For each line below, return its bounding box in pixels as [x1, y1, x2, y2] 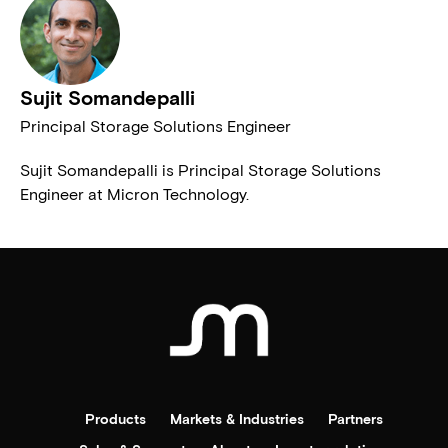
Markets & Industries [170, 409, 304, 427]
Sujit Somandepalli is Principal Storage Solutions [20, 160, 381, 180]
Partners [328, 409, 383, 427]
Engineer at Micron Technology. [20, 184, 249, 204]
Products [85, 409, 146, 427]
